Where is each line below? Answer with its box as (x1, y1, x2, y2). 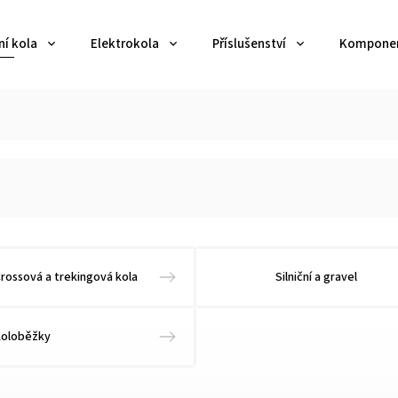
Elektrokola (91, 35, 159, 53)
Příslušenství (212, 35, 286, 53)
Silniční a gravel (275, 268, 357, 286)
